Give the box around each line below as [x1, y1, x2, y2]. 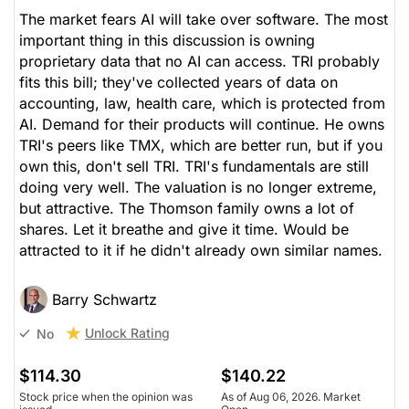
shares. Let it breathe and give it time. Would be [19, 220, 349, 239]
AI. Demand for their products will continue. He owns [19, 115, 384, 134]
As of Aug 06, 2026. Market [220, 390, 361, 404]
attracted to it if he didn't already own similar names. [19, 241, 383, 260]
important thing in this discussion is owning [19, 31, 315, 50]
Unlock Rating [85, 325, 170, 341]
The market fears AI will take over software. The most [19, 10, 388, 29]
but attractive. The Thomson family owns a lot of [19, 199, 354, 218]
